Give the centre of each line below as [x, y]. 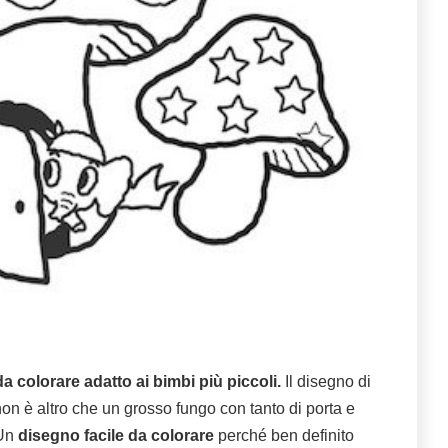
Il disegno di [326, 382]
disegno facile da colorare [116, 436]
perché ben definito [284, 436]
